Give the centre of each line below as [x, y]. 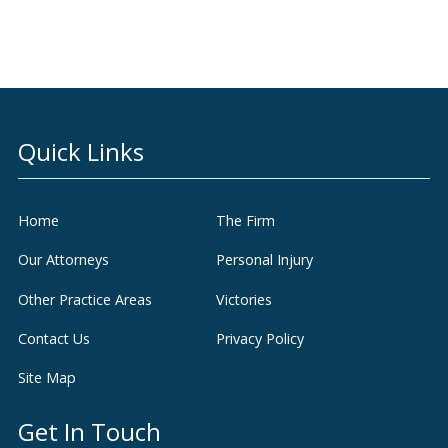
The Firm [245, 220]
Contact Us [53, 338]
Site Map [46, 377]
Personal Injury [264, 259]
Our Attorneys [63, 259]
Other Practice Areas [84, 299]
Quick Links [80, 152]
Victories [243, 299]
